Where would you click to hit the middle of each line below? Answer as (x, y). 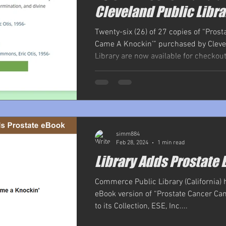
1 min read (171, 143)
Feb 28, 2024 (132, 143)
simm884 (128, 134)
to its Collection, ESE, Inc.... (141, 207)
